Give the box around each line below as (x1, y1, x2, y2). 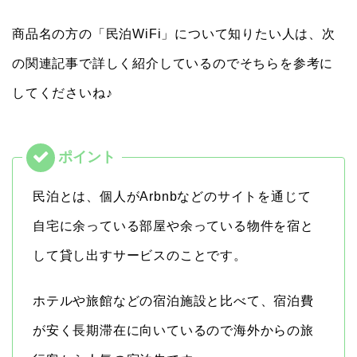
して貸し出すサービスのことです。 (33, 249, 247, 263)
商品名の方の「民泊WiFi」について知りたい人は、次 (12, 27, 335, 41)
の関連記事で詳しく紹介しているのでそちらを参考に (12, 57, 334, 71)
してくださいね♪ (12, 86, 113, 100)
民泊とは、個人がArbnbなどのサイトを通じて (33, 190, 312, 204)
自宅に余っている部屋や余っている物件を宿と (33, 219, 314, 233)
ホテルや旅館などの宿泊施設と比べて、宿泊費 (33, 294, 314, 308)
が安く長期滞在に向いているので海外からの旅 (33, 324, 314, 338)
